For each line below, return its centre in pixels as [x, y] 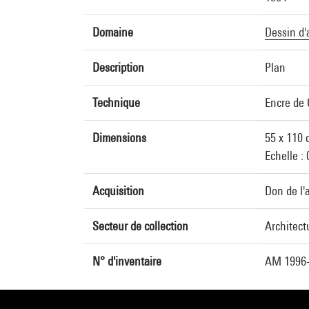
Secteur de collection [140, 226]
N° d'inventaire [127, 261]
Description [118, 67]
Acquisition [118, 191]
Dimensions [119, 138]
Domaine [113, 32]
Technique [116, 102]
